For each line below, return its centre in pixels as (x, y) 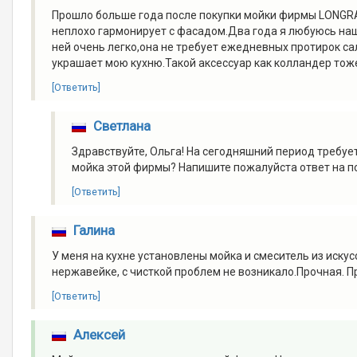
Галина (94, 231)
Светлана (122, 126)
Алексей (99, 335)
